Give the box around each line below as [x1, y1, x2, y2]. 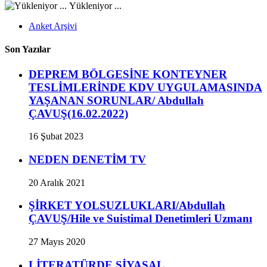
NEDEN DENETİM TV [29, 153, 146, 166]
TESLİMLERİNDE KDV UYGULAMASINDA [29, 80, 262, 94]
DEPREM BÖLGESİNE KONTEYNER [29, 67, 227, 80]
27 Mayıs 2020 [29, 237, 85, 247]
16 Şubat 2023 [29, 131, 83, 142]
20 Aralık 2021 [29, 177, 85, 188]
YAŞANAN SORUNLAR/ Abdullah [29, 94, 204, 107]
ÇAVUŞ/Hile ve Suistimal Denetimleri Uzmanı [29, 212, 252, 225]
